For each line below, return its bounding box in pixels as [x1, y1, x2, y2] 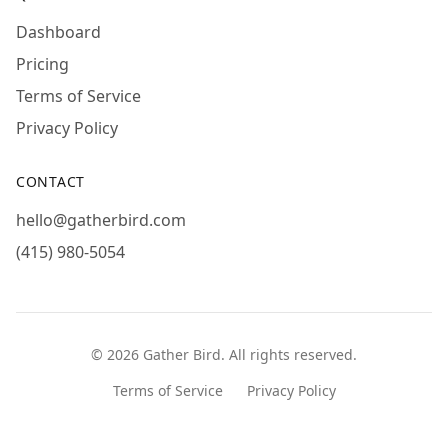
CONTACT [16, 172, 85, 191]
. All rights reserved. [221, 345, 357, 364]
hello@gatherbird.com [16, 209, 186, 231]
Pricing [16, 53, 69, 75]
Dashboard [16, 21, 101, 43]
